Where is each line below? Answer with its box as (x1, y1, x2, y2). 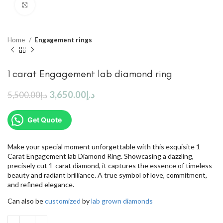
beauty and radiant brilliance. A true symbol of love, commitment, (7, 170, 207, 179)
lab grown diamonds (91, 196, 153, 205)
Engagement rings (34, 36, 92, 44)
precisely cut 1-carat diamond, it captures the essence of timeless (7, 161, 212, 170)
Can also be (7, 196, 45, 205)
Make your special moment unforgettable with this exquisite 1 (7, 142, 200, 151)
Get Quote (27, 115, 62, 124)
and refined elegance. (7, 180, 74, 189)
